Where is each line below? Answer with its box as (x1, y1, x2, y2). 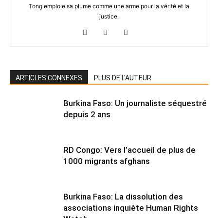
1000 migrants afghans (63, 156, 150, 166)
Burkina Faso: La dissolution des (63, 192, 183, 201)
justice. (99, 13, 119, 20)
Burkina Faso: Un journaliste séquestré (63, 98, 207, 108)
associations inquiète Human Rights (63, 203, 198, 213)
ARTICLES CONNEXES (16, 74, 82, 82)
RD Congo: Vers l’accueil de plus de (63, 145, 196, 155)
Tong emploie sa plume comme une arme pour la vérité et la (29, 2, 189, 10)
